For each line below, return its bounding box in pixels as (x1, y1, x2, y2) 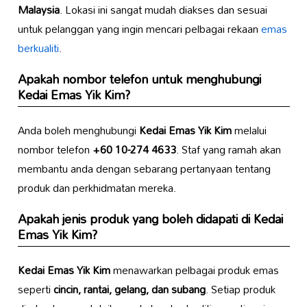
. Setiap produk (205, 278, 275, 301)
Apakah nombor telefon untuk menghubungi (17, 66, 261, 93)
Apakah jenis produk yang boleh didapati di (17, 206, 254, 232)
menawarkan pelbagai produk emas (110, 259, 279, 282)
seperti (17, 278, 53, 301)
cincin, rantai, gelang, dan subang (53, 278, 206, 301)
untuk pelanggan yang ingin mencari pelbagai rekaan (17, 18, 261, 40)
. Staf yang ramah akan (175, 138, 281, 161)
